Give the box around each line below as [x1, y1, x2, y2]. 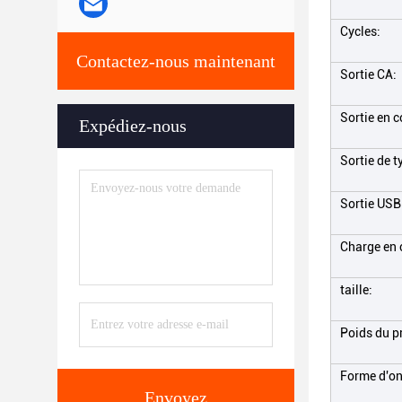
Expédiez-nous [79, 116, 187, 135]
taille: [340, 283, 372, 297]
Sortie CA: [340, 67, 397, 82]
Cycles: [340, 24, 380, 39]
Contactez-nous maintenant [76, 51, 275, 71]
